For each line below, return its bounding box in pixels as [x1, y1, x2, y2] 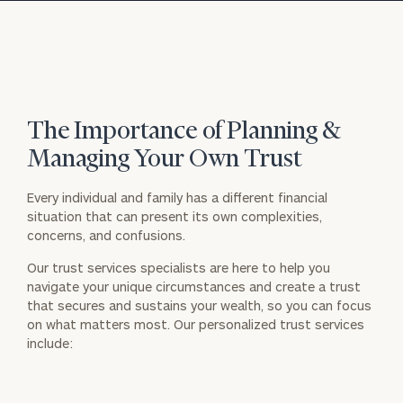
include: [27, 336, 74, 351]
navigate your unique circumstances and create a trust [27, 279, 362, 294]
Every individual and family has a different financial [27, 190, 328, 205]
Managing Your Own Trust [27, 148, 302, 172]
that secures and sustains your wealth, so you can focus [27, 298, 372, 313]
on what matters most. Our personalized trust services [27, 317, 365, 332]
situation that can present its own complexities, [27, 209, 323, 224]
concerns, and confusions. [27, 228, 186, 243]
